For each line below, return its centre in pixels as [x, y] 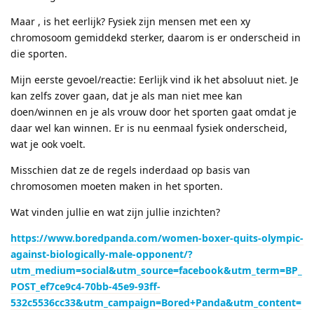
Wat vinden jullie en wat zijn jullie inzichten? [115, 212]
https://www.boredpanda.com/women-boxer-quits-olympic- [157, 238]
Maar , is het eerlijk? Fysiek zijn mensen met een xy [130, 21]
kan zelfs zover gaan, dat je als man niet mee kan [127, 95]
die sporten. [39, 53]
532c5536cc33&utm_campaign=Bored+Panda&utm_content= [156, 302]
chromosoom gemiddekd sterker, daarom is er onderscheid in [156, 37]
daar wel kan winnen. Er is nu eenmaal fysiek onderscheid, [149, 128]
